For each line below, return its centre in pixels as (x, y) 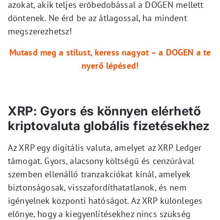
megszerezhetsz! (40, 31)
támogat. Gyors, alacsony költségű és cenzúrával (101, 161)
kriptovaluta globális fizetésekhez (109, 125)
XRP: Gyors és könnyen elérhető (104, 111)
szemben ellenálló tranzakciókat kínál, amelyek (99, 174)
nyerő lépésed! (110, 65)
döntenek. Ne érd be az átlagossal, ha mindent (97, 18)
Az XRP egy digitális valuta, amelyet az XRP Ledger (105, 147)
